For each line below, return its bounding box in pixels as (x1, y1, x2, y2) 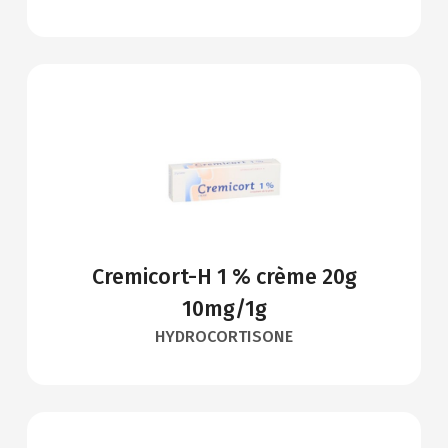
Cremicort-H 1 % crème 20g (91, 264, 357, 291)
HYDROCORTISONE (155, 327, 293, 347)
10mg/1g (181, 296, 267, 323)
